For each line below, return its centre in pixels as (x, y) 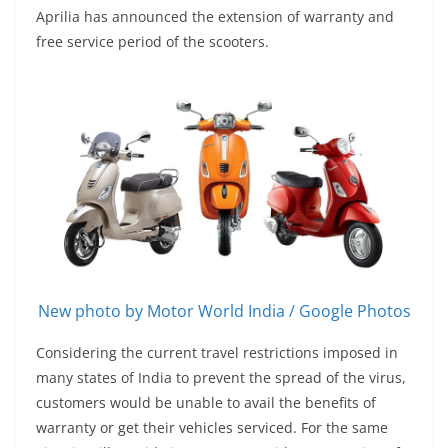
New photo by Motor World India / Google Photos (224, 311)
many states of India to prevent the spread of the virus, (221, 378)
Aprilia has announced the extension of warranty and (215, 16)
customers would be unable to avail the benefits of (206, 403)
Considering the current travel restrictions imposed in (217, 353)
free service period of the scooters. (152, 41)
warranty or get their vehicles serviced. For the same (212, 428)
